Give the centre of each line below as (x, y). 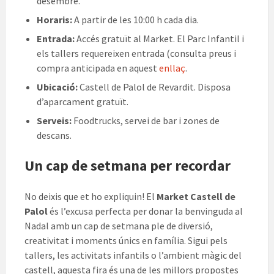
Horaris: (54, 20)
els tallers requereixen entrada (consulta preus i (136, 54)
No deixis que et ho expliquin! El (91, 197)
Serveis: (54, 121)
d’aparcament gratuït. (83, 102)
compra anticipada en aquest (98, 68)
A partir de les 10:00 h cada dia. (135, 20)
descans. (54, 135)
